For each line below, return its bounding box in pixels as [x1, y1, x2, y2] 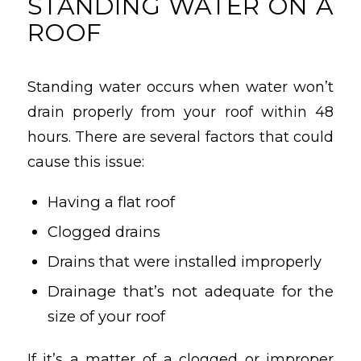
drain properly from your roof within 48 [27, 102, 334, 121]
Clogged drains [47, 222, 160, 241]
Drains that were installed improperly [47, 251, 322, 271]
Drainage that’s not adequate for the [47, 281, 334, 301]
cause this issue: [27, 152, 144, 171]
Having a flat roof [47, 192, 175, 211]
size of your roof [47, 306, 165, 326]
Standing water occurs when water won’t [27, 77, 334, 96]
